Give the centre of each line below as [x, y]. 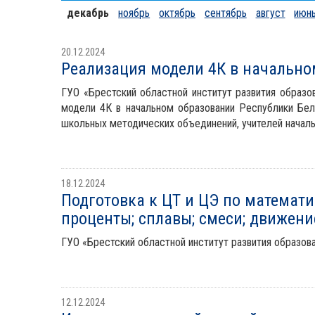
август [270, 13]
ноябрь [134, 13]
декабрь [88, 13]
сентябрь [225, 13]
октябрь [177, 13]
